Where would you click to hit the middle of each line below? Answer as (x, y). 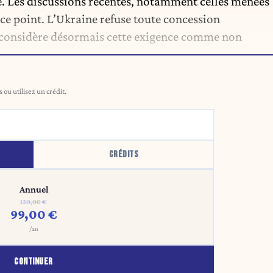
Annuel (34, 190)
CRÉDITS (123, 155)
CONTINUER (34, 262)
